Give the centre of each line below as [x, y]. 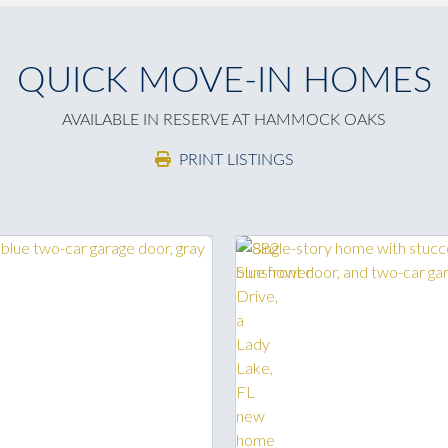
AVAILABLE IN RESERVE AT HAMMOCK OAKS [224, 120]
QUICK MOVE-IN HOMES [224, 81]
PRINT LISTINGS [236, 160]
